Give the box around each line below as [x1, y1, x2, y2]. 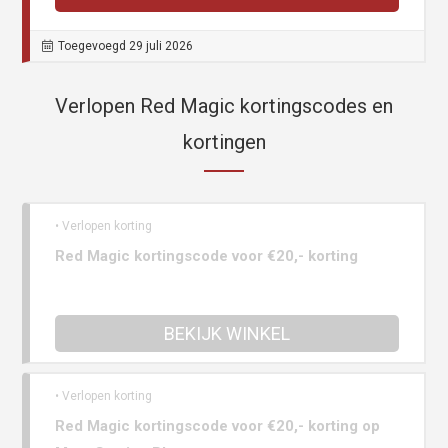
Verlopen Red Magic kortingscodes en [55, 94, 393, 119]
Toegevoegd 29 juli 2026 [58, 39, 194, 54]
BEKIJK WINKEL [164, 323, 290, 345]
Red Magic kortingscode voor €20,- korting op [55, 417, 381, 436]
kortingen [182, 130, 266, 155]
